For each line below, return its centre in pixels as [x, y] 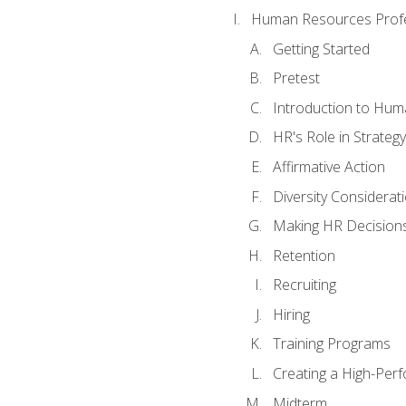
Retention [304, 255]
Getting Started [321, 48]
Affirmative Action [329, 167]
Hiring [291, 314]
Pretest [296, 78]
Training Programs [331, 344]
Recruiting [304, 285]
